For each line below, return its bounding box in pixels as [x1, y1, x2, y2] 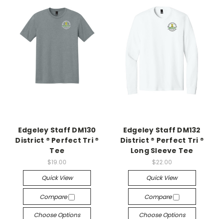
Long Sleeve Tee [130, 146, 194, 155]
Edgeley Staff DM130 [18, 125, 96, 135]
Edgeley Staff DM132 [123, 125, 201, 135]
